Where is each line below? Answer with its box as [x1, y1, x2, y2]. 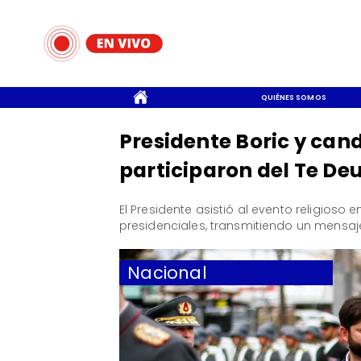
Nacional [127, 260, 207, 284]
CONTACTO [28, 92, 75, 102]
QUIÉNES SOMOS [260, 92, 326, 102]
